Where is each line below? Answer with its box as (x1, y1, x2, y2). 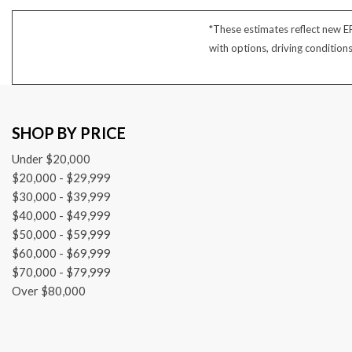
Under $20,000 (12, 152, 90, 167)
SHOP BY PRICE (12, 123, 126, 143)
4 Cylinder (16, 6, 66, 20)
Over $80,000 (12, 284, 86, 299)
